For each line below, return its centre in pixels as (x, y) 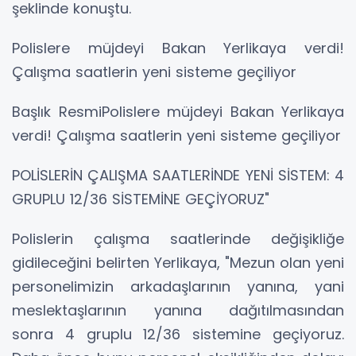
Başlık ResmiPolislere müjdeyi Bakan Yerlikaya (178, 112)
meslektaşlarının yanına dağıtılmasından (178, 311)
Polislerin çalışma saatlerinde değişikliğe (178, 239)
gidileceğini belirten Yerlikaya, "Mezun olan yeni (178, 263)
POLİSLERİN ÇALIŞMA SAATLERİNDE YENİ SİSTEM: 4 (178, 176)
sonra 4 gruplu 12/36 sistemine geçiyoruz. (178, 335)
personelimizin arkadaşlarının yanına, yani (178, 287)
